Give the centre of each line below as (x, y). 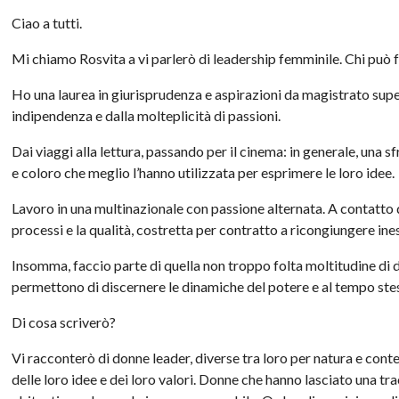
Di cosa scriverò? (64, 322)
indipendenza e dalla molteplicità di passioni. (147, 115)
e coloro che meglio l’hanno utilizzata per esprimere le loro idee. (204, 172)
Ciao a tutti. (47, 22)
